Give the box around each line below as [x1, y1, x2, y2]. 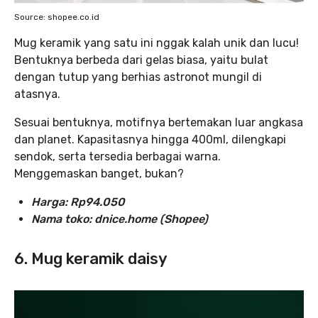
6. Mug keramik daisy [14, 249, 168, 268]
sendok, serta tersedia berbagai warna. [14, 150, 221, 163]
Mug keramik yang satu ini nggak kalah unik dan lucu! [14, 36, 299, 50]
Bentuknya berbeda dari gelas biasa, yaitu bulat [14, 53, 268, 67]
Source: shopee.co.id [14, 12, 99, 22]
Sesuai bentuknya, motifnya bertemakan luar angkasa [14, 116, 303, 129]
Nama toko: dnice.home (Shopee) [31, 212, 208, 226]
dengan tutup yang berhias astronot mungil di [14, 70, 262, 84]
